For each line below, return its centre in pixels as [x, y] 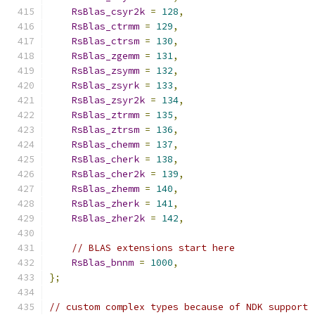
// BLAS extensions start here [153, 248]
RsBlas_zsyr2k [108, 100]
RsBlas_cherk [105, 159]
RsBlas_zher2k [108, 218]
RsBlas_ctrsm [105, 41]
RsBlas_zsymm [105, 71]
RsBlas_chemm [105, 144]
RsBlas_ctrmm [105, 26]
